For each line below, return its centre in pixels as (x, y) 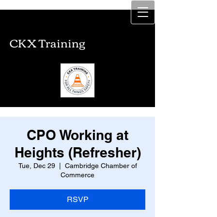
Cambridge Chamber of (101, 166)
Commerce (77, 175)
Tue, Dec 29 (37, 166)
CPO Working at (77, 135)
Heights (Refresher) (77, 152)
